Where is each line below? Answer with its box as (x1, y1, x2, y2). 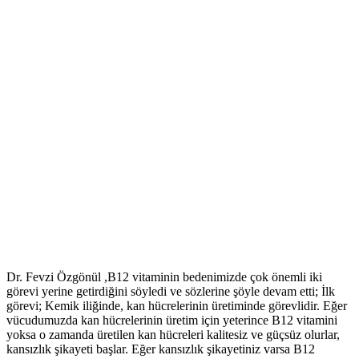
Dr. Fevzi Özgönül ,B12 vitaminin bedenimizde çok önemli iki (6, 270, 322, 284)
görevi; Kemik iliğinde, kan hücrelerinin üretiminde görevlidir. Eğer (6, 299, 347, 313)
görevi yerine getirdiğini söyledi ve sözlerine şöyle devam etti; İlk (6, 284, 335, 299)
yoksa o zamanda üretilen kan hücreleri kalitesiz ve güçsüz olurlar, (6, 328, 340, 342)
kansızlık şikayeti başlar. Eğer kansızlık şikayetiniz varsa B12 (6, 342, 315, 357)
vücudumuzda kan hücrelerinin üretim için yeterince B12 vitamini (6, 313, 337, 328)
